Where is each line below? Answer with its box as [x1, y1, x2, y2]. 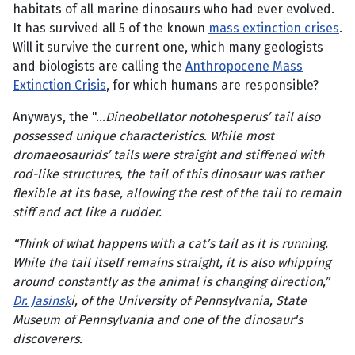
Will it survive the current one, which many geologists [13, 40, 323, 55]
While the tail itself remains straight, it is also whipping [13, 255, 330, 271]
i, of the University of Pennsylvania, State [71, 293, 307, 309]
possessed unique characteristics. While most [13, 128, 274, 144]
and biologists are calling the [13, 59, 185, 74]
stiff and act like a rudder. [13, 204, 162, 220]
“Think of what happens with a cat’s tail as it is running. [13, 236, 328, 252]
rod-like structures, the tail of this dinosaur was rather [13, 166, 323, 182]
